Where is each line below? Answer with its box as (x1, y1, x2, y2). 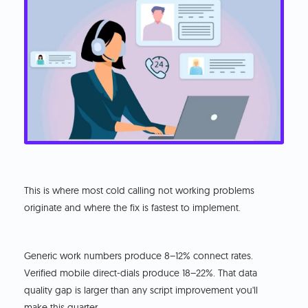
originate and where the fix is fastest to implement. (24, 201, 241, 214)
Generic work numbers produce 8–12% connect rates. (24, 249, 254, 262)
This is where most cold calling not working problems (24, 184, 255, 197)
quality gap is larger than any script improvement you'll (24, 283, 258, 296)
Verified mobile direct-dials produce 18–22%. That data (24, 266, 258, 279)
